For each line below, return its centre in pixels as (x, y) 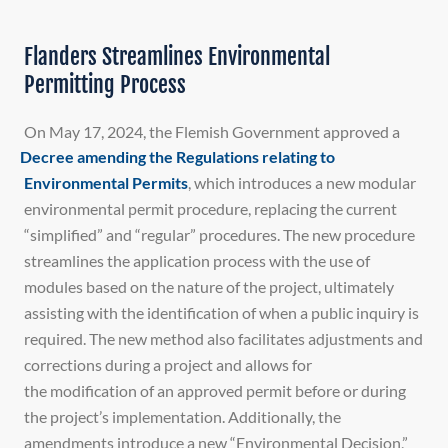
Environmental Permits (106, 182)
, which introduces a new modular (302, 182)
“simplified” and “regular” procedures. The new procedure (219, 234)
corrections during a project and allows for (168, 364)
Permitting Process (105, 84)
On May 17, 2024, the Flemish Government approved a (213, 131)
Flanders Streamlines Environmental (177, 56)
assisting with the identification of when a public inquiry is (221, 312)
